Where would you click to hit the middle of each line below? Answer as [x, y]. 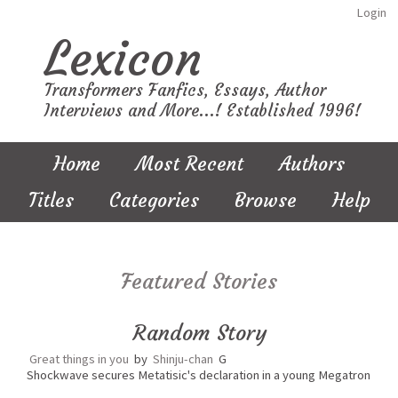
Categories [154, 200]
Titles [51, 200]
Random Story [199, 333]
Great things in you [79, 359]
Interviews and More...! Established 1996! [203, 111]
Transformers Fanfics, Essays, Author [185, 90]
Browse [265, 200]
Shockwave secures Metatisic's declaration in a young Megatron [199, 375]
